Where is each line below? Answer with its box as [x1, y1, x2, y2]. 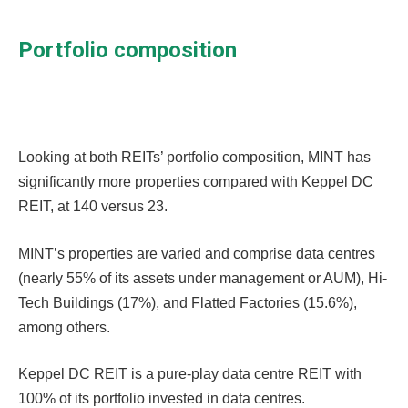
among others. [18, 319, 110, 335]
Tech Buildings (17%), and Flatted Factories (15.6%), [18, 294, 357, 311]
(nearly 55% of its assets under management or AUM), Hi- [18, 270, 387, 286]
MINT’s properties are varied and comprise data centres [18, 245, 375, 261]
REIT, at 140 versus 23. [18, 199, 168, 215]
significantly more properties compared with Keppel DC [18, 174, 373, 190]
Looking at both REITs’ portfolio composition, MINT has [18, 149, 371, 166]
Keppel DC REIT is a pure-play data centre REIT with [18, 366, 362, 382]
